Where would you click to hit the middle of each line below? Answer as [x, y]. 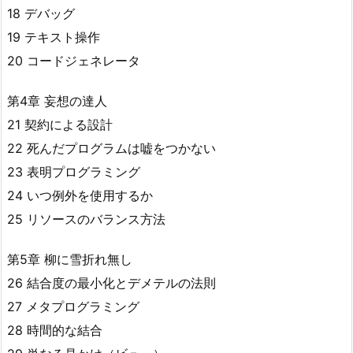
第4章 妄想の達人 [57, 100]
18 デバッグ [41, 13]
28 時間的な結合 [55, 330]
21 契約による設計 [60, 124]
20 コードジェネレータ [74, 60]
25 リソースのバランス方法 [86, 219]
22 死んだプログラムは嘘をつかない [111, 148]
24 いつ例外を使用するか [80, 195]
